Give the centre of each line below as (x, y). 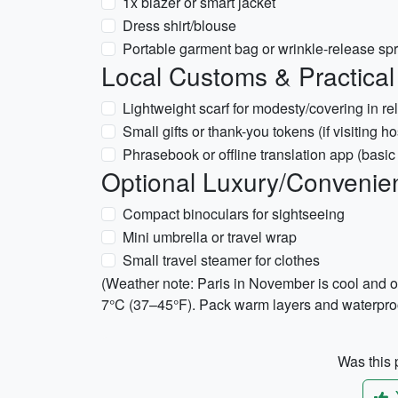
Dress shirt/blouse (179, 25)
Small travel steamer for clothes (221, 260)
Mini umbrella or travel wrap (210, 237)
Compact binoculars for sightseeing (234, 214)
